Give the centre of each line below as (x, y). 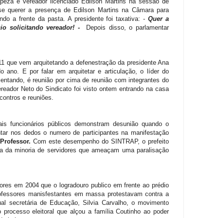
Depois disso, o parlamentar (128, 27)
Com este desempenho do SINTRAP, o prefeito (101, 141)
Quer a (159, 18)
